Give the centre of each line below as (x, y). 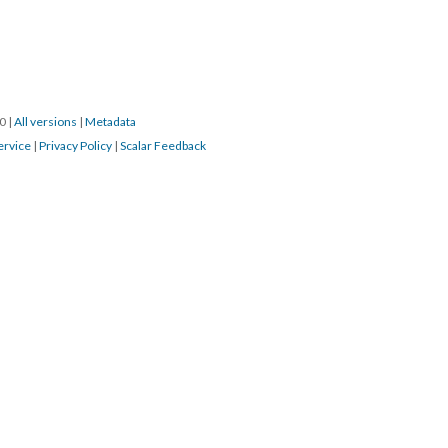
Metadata (110, 121)
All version (45, 121)
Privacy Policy (75, 145)
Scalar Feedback (163, 145)
